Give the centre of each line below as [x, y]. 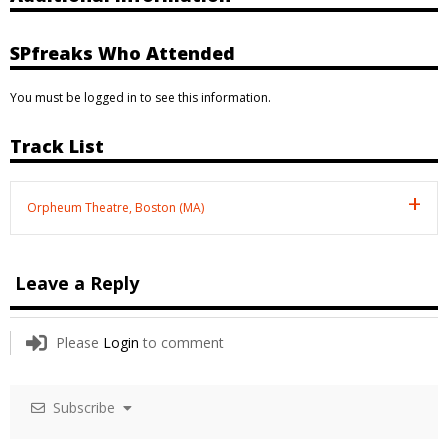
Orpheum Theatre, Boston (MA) [115, 207]
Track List [57, 145]
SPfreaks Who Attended [122, 52]
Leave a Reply [77, 282]
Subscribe [84, 407]
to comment [181, 342]
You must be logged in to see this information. [140, 97]
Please [79, 342]
